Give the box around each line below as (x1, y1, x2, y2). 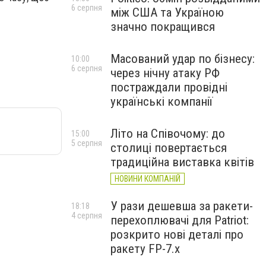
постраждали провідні (110, 80, 227, 94)
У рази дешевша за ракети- (110, 199, 253, 213)
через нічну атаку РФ (110, 66, 220, 80)
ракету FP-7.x (110, 242, 180, 256)
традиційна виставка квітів (110, 155, 254, 169)
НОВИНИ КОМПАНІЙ (115, 174, 180, 183)
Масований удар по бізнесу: (110, 52, 255, 66)
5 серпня (71, 138, 102, 148)
